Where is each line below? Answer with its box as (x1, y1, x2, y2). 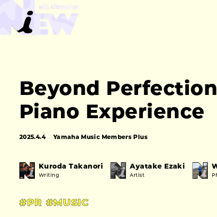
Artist (130, 173, 146, 178)
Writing (39, 173, 61, 178)
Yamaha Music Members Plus (53, 135, 148, 140)
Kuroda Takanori (39, 163, 103, 170)
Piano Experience (19, 104, 205, 123)
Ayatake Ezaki (130, 163, 185, 170)
